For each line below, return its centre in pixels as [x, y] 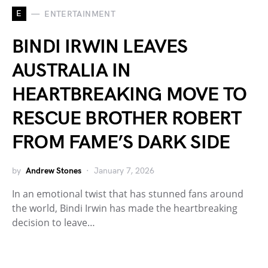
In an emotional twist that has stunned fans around [128, 194]
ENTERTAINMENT [80, 14]
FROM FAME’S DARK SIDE [121, 143]
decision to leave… [54, 223]
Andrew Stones [54, 171]
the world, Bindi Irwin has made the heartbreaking [125, 208]
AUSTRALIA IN [71, 71]
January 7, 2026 [124, 171]
